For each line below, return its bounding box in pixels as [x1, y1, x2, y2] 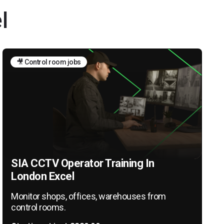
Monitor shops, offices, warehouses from [11, 190, 166, 201]
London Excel [11, 169, 74, 182]
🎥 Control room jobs [16, 57, 81, 66]
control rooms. [11, 201, 66, 212]
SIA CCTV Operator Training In [11, 156, 154, 169]
